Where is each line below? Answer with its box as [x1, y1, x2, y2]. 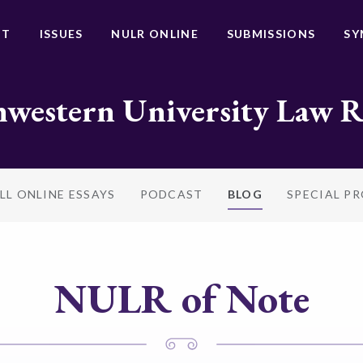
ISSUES [39, 27, 83, 41]
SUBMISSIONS [226, 27, 316, 41]
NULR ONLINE [111, 27, 199, 41]
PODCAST [139, 187, 203, 201]
